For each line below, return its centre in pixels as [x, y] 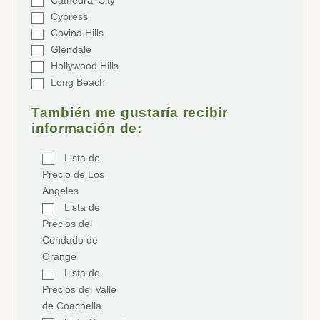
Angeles [60, 190]
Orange [59, 256]
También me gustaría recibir [129, 113]
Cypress [69, 16]
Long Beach [77, 82]
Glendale [71, 49]
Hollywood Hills [84, 65]
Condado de [70, 240]
